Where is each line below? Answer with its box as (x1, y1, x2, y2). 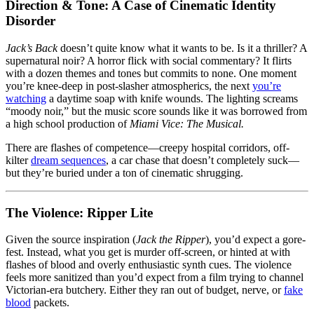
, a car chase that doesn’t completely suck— (106, 154, 299, 166)
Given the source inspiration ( (6, 233, 136, 246)
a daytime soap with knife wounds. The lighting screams (46, 93, 298, 104)
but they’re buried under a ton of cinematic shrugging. (6, 167, 243, 179)
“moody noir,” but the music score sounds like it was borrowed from (6, 105, 307, 117)
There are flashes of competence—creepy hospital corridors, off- (6, 142, 289, 153)
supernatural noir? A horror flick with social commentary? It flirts (6, 55, 292, 67)
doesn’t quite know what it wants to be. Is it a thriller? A (57, 42, 307, 54)
